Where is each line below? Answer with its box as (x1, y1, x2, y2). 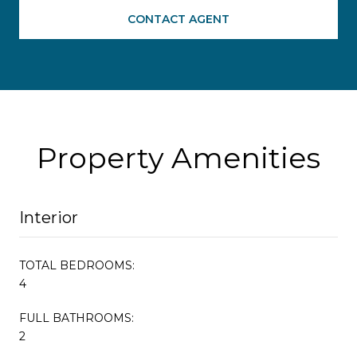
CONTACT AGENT (127, 11, 229, 26)
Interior (19, 207, 78, 227)
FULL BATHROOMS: (19, 310, 134, 325)
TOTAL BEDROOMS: (19, 257, 135, 273)
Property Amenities (37, 139, 320, 175)
